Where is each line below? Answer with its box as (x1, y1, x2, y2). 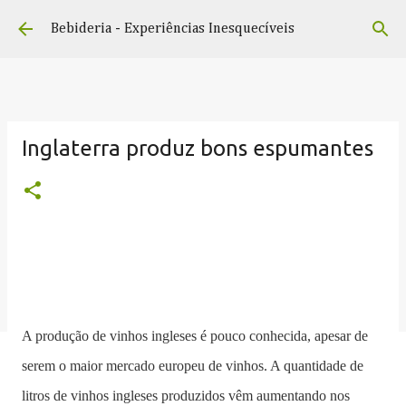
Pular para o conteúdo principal (116, 15, 290, 30)
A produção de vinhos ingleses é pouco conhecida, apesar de (22, 328, 368, 343)
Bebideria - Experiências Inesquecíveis (51, 21, 295, 36)
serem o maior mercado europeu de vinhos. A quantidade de (22, 358, 363, 373)
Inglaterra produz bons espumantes (22, 136, 373, 160)
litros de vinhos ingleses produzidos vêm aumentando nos (22, 388, 350, 403)
